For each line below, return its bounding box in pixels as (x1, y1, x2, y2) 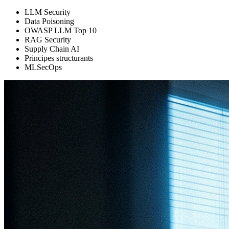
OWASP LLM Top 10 (25, 26, 97, 35)
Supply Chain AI (25, 44, 79, 53)
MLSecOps (25, 62, 62, 72)
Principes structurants (25, 53, 93, 62)
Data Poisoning (25, 16, 74, 26)
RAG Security (25, 35, 71, 44)
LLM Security (25, 7, 71, 16)
